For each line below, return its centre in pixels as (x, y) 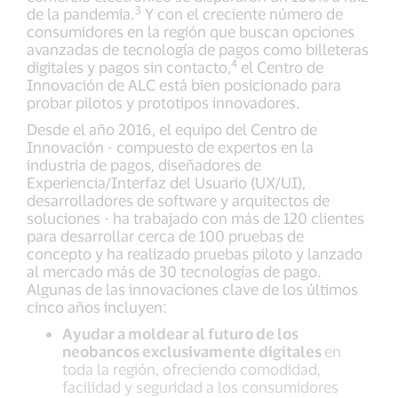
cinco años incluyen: (97, 307)
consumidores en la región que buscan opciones (191, 32)
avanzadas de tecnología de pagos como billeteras (198, 49)
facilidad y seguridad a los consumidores (200, 387)
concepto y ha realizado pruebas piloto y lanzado (195, 254)
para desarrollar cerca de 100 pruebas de (165, 236)
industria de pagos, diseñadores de (144, 165)
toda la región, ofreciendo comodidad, (191, 369)
